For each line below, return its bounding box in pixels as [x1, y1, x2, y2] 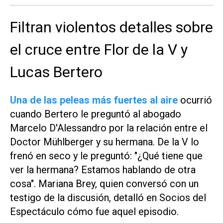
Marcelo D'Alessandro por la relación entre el [10, 121, 208, 134]
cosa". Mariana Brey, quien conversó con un [10, 177, 199, 190]
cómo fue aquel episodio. [67, 205, 181, 218]
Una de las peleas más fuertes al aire [10, 94, 178, 106]
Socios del [159, 191, 206, 204]
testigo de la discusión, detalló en [10, 191, 159, 204]
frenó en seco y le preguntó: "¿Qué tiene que [10, 149, 203, 162]
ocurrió [178, 94, 212, 106]
